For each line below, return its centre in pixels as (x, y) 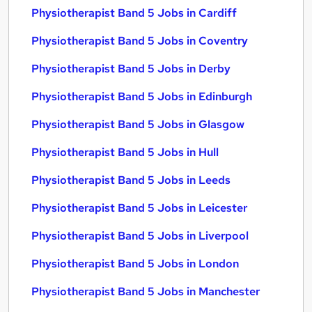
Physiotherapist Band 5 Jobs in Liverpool (140, 236)
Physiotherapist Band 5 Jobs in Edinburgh (142, 96)
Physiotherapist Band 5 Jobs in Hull (125, 152)
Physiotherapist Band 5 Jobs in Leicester (139, 208)
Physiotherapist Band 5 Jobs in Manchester (146, 291)
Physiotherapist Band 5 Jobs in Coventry (140, 41)
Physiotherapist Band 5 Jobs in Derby (131, 69)
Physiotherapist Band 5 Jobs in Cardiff (134, 13)
